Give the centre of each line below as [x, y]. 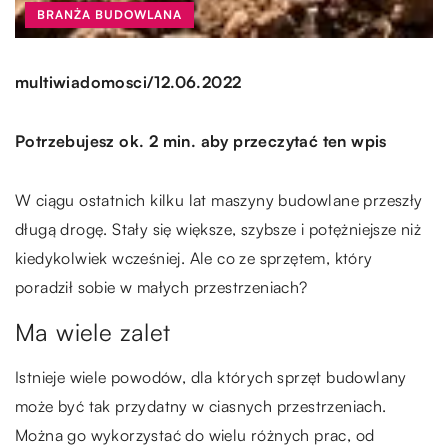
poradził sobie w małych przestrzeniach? [161, 286]
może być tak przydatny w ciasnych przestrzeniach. [201, 405]
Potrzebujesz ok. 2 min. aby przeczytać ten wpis [201, 140]
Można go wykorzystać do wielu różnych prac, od [195, 434]
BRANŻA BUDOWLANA [109, 14]
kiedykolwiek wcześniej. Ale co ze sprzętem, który [194, 257]
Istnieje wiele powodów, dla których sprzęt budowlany [211, 376]
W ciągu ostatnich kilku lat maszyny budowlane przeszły [219, 199]
